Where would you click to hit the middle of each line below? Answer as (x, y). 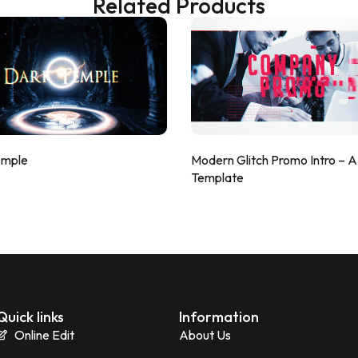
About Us (205, 334)
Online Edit (44, 334)
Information (219, 316)
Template (217, 177)
